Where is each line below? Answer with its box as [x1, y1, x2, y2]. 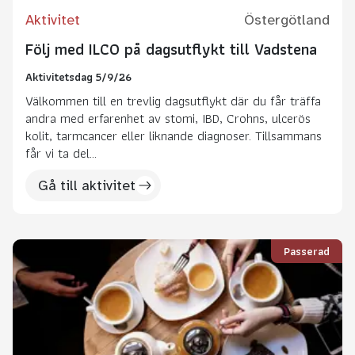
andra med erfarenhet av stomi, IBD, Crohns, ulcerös [25, 106, 311, 129]
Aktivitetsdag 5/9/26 [25, 67, 132, 86]
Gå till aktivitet [38, 176, 136, 194]
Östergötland [244, 10, 330, 29]
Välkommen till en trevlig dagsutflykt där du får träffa [25, 89, 321, 112]
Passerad [284, 241, 330, 260]
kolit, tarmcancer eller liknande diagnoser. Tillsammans [25, 124, 322, 147]
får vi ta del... [25, 141, 97, 164]
